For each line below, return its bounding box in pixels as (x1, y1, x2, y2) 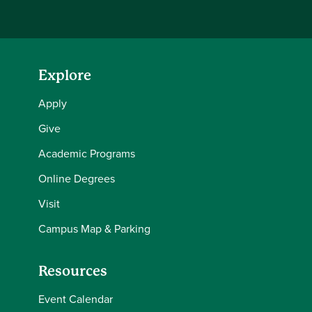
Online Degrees (38, 170, 115, 186)
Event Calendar (38, 290, 113, 306)
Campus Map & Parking (38, 220, 150, 236)
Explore (38, 67, 91, 84)
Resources (38, 263, 107, 279)
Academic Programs (38, 145, 135, 161)
